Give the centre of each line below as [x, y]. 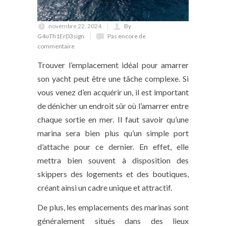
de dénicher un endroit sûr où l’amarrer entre [113, 105]
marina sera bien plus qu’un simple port [113, 133]
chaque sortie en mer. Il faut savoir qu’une [113, 119]
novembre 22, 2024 [75, 26]
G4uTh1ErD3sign [61, 36]
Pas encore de [127, 36]
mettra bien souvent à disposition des [113, 160]
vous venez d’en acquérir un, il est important [113, 92]
